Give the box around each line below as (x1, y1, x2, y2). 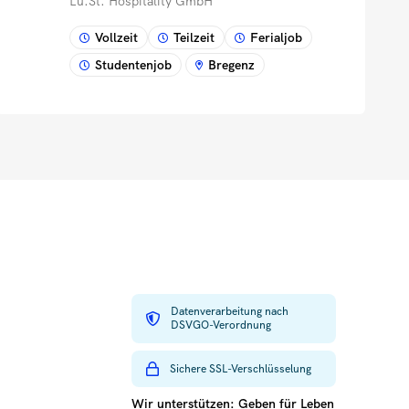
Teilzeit (173, 29, 215, 47)
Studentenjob (94, 57, 172, 74)
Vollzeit (94, 29, 138, 47)
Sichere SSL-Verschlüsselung (170, 361, 311, 376)
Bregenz (207, 57, 255, 74)
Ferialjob (249, 29, 302, 47)
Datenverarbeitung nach (171, 304, 288, 320)
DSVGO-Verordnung (171, 318, 271, 333)
